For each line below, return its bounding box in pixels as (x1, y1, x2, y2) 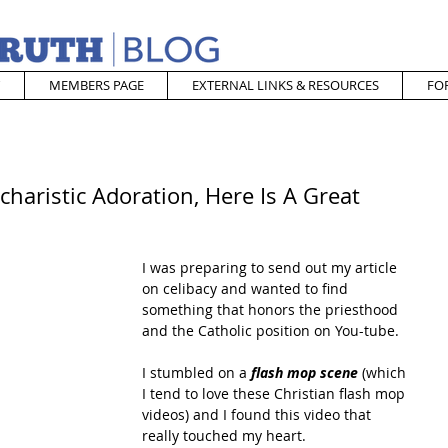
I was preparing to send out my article (142, 258, 401, 277)
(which (358, 363, 410, 382)
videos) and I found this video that (142, 405, 375, 424)
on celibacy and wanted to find (142, 279, 352, 298)
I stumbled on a (142, 363, 251, 382)
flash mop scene (251, 363, 358, 382)
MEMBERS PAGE (48, 76, 144, 94)
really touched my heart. (142, 426, 310, 445)
